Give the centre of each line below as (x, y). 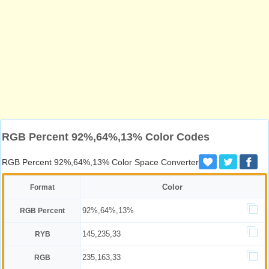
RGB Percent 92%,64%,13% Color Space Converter (100, 162)
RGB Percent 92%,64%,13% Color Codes (106, 137)
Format (43, 187)
